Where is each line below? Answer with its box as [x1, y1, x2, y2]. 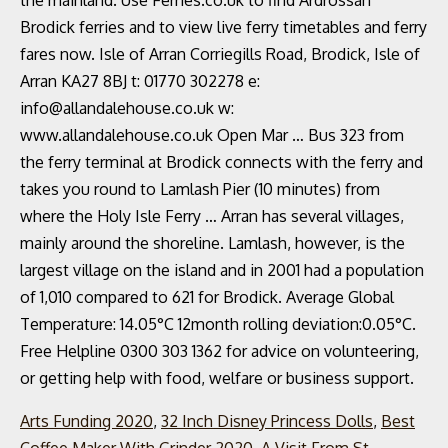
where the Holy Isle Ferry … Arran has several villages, [20, 206, 404, 226]
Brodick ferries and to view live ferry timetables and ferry [20, 17, 427, 37]
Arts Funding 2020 [20, 411, 153, 431]
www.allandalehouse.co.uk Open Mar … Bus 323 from [20, 125, 404, 145]
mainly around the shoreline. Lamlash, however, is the [20, 233, 405, 253]
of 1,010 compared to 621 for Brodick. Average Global [20, 287, 394, 307]
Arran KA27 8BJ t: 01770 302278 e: [20, 71, 260, 91]
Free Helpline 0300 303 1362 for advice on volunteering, [20, 341, 419, 361]
